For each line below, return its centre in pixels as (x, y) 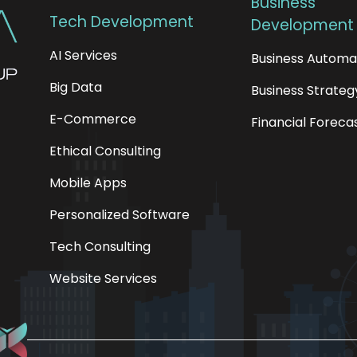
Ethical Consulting (105, 151)
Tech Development (122, 22)
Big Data (76, 87)
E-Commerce (93, 119)
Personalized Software (120, 215)
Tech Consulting (100, 247)
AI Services (83, 55)
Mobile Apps (88, 183)
